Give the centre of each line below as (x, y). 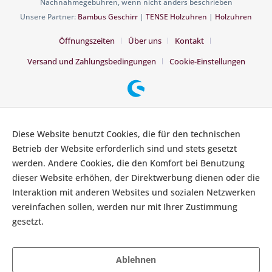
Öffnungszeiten (87, 41)
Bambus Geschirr (108, 17)
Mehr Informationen (87, 221)
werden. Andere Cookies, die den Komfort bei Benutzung (128, 163)
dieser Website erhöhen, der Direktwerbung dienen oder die (136, 178)
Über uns (145, 41)
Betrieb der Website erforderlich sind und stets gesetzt (124, 148)
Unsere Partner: (49, 17)
